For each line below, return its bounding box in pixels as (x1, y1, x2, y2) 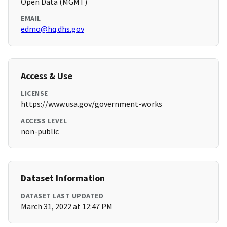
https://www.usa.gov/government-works (21, 99, 162, 109)
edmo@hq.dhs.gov (21, 24, 84, 34)
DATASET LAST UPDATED (21, 191, 103, 201)
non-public (21, 126, 59, 137)
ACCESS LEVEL (21, 116, 67, 126)
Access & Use (21, 70, 72, 82)
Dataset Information (21, 172, 105, 184)
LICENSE (21, 89, 48, 98)
